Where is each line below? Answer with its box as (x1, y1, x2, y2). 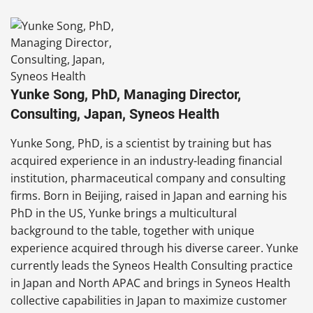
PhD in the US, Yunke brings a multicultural (10, 205, 237, 221)
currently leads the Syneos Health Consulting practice (10, 257, 293, 273)
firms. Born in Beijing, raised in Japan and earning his (10, 187, 287, 203)
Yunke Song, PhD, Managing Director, (10, 85, 241, 103)
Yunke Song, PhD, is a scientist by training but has (10, 135, 272, 151)
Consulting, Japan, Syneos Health (10, 105, 219, 122)
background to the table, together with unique (10, 222, 254, 238)
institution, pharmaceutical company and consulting (10, 170, 286, 186)
